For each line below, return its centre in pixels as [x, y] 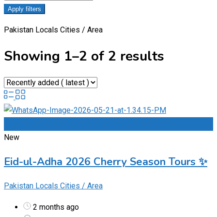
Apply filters [24, 9]
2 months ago [55, 207]
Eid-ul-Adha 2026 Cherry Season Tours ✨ [106, 162]
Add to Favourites [34, 124]
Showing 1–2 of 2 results [84, 56]
